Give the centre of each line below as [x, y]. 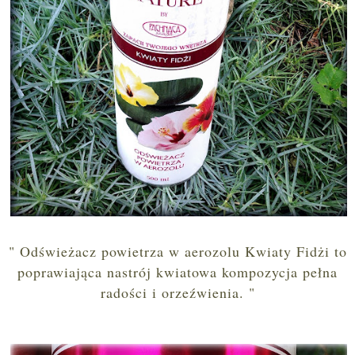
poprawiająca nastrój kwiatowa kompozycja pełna [177, 271]
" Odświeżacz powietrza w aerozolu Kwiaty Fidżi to [177, 251]
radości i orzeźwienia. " [177, 292]
